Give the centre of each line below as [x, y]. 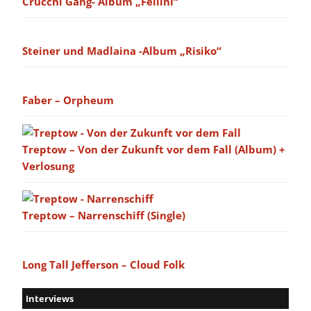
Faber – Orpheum [68, 100]
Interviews [50, 299]
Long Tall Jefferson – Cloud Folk [103, 265]
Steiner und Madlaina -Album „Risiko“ [122, 51]
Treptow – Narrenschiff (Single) [104, 216]
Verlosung [48, 166]
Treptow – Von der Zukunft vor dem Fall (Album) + [154, 150]
